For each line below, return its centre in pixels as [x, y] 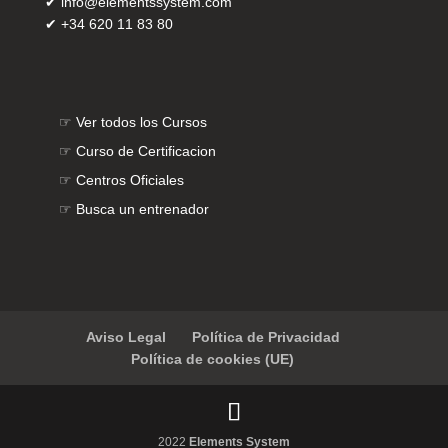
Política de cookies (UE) [213, 358]
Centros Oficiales [129, 179]
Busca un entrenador [142, 208]
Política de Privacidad [265, 336]
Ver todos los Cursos [141, 121]
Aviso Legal [125, 336]
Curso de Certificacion [145, 150]
